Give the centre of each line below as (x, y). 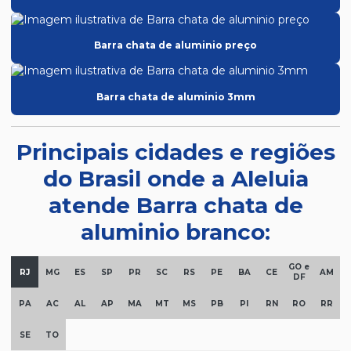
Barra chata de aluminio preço (175, 45)
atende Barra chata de (175, 206)
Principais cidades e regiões (175, 152)
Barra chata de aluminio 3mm (175, 96)
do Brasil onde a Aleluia (175, 179)
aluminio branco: (175, 232)
